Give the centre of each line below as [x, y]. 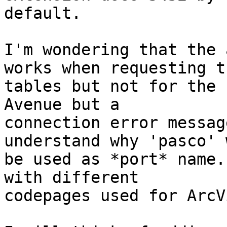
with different [71, 178]
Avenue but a [62, 105]
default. [43, 13]
